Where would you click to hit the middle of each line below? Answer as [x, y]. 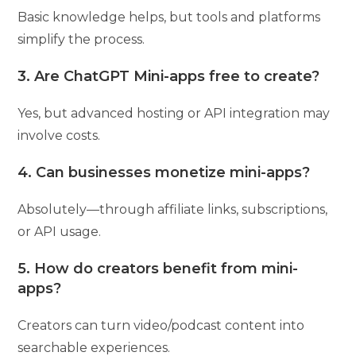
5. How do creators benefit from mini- [158, 268]
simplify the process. [81, 39]
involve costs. [59, 135]
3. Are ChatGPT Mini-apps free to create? [169, 76]
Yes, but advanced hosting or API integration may [174, 113]
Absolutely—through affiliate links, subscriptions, [173, 209]
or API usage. [60, 231]
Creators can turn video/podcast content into [161, 325]
